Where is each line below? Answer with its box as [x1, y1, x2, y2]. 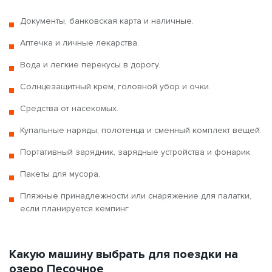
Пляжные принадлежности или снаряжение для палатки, [20, 190, 251, 201]
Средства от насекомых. [20, 103, 118, 114]
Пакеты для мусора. [20, 168, 100, 179]
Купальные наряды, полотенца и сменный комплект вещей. [20, 124, 262, 135]
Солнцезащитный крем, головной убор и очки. [20, 81, 211, 92]
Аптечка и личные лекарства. [20, 37, 139, 48]
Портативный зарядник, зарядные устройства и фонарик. [20, 146, 252, 157]
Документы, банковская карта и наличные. [20, 15, 194, 26]
